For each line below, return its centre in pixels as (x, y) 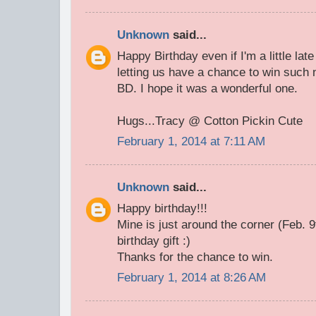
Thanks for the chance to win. (195, 257)
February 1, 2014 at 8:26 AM (192, 278)
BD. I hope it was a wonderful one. (207, 88)
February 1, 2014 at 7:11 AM (191, 142)
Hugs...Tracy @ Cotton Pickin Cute (210, 121)
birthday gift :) (154, 241)
